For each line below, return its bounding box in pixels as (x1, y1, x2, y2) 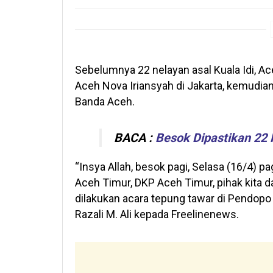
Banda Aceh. (75, 94, 135, 108)
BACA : (114, 130, 155, 146)
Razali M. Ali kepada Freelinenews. (75, 208, 239, 221)
